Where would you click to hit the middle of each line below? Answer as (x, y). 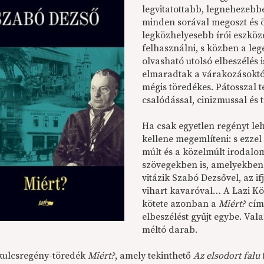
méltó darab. (170, 230)
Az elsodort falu (227, 256)
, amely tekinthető (154, 256)
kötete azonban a (181, 204)
